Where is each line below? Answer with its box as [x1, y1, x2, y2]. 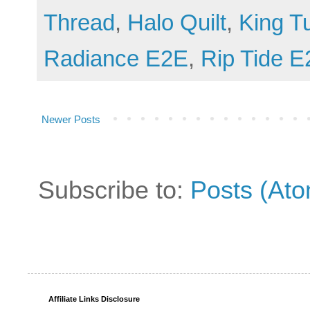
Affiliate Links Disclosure [48, 294, 140, 303]
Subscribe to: [38, 175, 190, 204]
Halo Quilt [127, 9, 226, 35]
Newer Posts [42, 113, 100, 125]
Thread [44, 9, 115, 35]
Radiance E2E [44, 45, 188, 71]
